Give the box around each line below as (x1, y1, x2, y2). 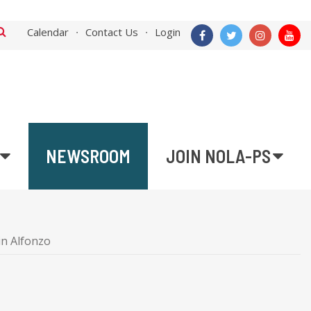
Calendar (27, 25, 69, 39)
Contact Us (85, 25, 138, 39)
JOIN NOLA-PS (166, 145, 271, 167)
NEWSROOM (46, 145, 131, 167)
